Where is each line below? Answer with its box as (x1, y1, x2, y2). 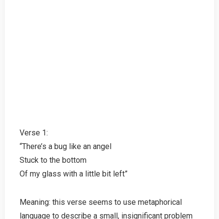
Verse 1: (20, 128, 48, 137)
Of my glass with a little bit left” (20, 169, 128, 178)
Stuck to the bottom (20, 155, 87, 165)
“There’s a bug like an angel (20, 141, 111, 151)
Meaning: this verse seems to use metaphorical (20, 197, 182, 207)
